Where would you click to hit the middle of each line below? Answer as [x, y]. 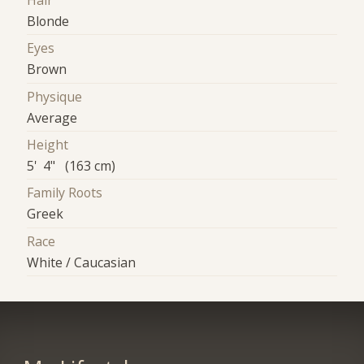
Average [52, 117]
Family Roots [65, 193]
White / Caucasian [82, 262]
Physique [55, 96]
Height [48, 145]
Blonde [48, 22]
